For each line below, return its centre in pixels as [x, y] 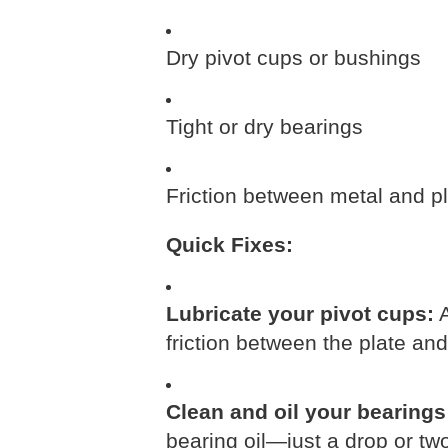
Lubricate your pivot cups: [300, 314]
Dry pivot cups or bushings [293, 58]
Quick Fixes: [229, 245]
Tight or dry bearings [264, 127]
